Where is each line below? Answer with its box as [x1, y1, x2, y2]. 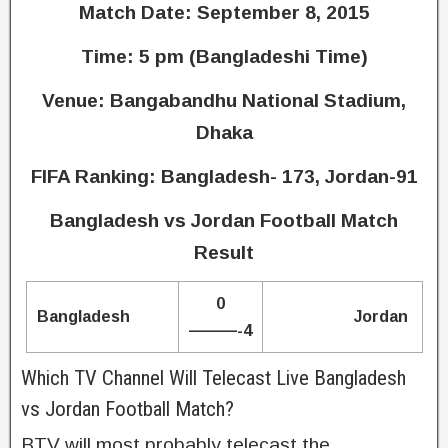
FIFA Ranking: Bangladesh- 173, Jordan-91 [30, 166, 418, 188]
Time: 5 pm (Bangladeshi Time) [80, 46, 368, 68]
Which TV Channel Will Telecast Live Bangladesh [21, 366, 406, 391]
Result [194, 242, 254, 264]
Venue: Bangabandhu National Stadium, [42, 90, 406, 112]
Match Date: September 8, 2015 [78, 2, 370, 24]
